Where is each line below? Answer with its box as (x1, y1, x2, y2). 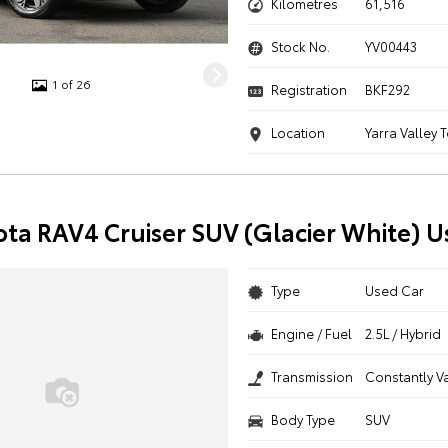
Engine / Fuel (270, 324, 352, 342)
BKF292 (365, 80, 411, 98)
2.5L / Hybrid (365, 324, 442, 342)
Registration (270, 80, 347, 98)
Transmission (270, 367, 353, 385)
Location (270, 123, 325, 141)
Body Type (270, 410, 335, 428)
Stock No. (270, 37, 330, 55)
